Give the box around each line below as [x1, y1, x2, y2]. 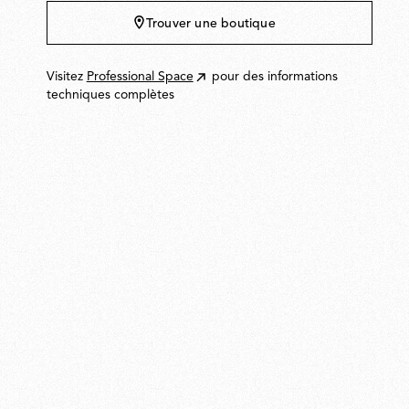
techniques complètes [46, 89, 174, 102]
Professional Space [86, 70, 194, 84]
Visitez [46, 70, 87, 84]
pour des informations [211, 70, 338, 84]
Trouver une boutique [145, 16, 276, 30]
